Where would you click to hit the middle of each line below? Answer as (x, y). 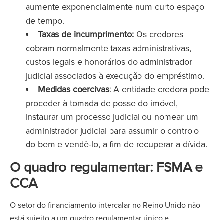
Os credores (158, 34)
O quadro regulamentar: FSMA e (106, 167)
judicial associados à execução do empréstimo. (115, 75)
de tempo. (45, 20)
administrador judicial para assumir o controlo (112, 130)
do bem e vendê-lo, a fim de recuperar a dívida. (116, 144)
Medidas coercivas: (74, 89)
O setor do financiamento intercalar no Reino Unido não (105, 205)
